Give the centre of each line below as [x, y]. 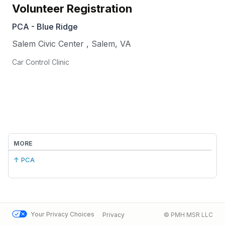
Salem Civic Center [48, 44]
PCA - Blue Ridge [45, 27]
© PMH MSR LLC [188, 214]
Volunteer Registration [72, 9]
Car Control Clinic [41, 62]
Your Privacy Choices [62, 214]
